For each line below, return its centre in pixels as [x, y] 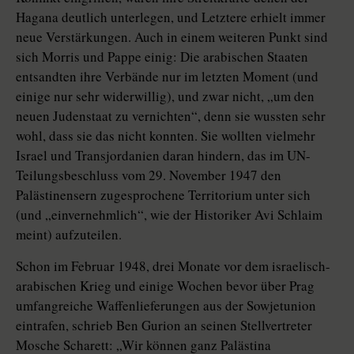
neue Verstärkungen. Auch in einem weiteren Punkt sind [172, 37]
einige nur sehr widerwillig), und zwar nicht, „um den [165, 96]
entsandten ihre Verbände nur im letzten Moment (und [167, 77]
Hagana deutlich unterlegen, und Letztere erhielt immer [171, 17]
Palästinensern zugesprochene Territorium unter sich [163, 195]
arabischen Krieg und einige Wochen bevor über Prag [165, 286]
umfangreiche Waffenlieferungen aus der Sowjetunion [166, 306]
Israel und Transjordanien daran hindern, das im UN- [163, 156]
